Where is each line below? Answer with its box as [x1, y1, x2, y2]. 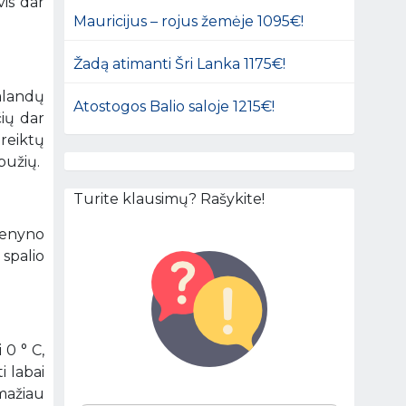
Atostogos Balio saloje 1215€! [73, 97, 275, 115]
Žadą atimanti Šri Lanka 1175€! [73, 54, 286, 72]
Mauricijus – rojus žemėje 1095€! [73, 12, 304, 30]
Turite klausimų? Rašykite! [73, 189, 266, 208]
